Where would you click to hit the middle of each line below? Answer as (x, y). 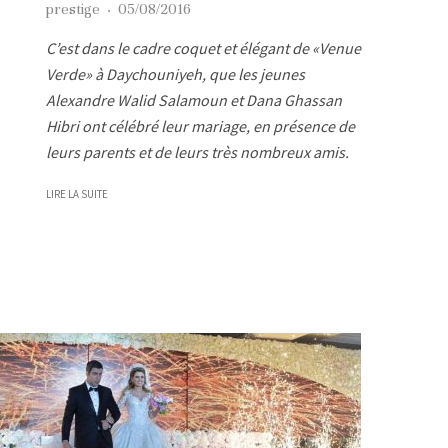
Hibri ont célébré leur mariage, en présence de (200, 125)
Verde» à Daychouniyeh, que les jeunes (175, 73)
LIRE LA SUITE (77, 193)
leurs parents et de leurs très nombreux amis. (197, 151)
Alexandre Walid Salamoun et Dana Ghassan (194, 99)
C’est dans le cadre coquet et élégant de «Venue (203, 47)
